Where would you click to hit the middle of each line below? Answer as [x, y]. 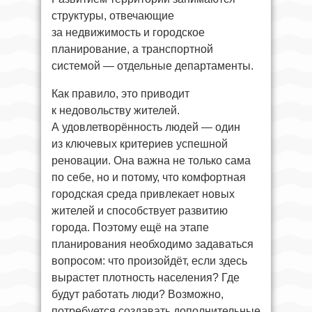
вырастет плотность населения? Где [146, 278]
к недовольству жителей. [116, 111]
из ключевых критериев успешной [140, 144]
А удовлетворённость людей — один [146, 127]
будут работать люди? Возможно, [138, 295]
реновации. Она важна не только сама [151, 161]
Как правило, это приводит [120, 94]
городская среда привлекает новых [143, 194]
